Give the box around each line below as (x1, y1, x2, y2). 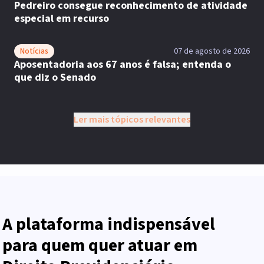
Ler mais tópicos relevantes (74, 113, 190, 126)
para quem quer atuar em (2, 233, 197, 258)
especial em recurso (14, 11, 109, 26)
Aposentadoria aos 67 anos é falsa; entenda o (14, 57, 231, 72)
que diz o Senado (14, 70, 96, 85)
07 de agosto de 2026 (174, 45, 250, 57)
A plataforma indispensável (2, 212, 215, 237)
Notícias (20, 45, 48, 57)
